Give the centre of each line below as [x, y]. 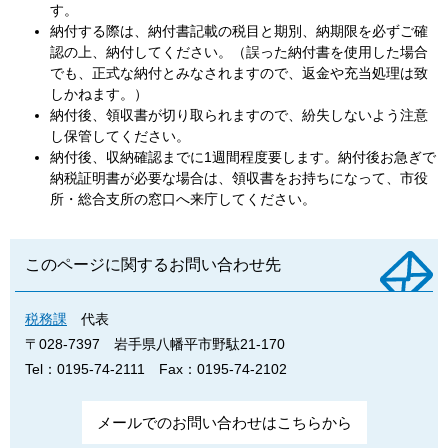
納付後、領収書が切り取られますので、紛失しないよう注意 [239, 114]
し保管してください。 [120, 135]
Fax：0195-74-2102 [223, 368]
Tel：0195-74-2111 [85, 368]
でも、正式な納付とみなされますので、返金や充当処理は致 [239, 72]
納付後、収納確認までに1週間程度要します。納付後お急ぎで [243, 156]
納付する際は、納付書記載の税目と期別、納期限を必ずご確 [239, 30]
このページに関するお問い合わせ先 [153, 264]
